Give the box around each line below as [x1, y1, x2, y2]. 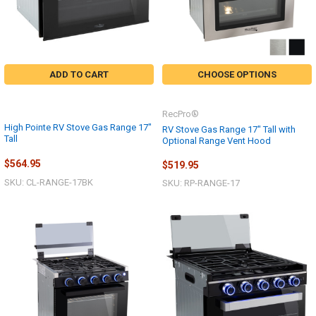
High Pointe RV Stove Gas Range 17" [4, 122, 152, 133]
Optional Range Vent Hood [162, 135, 271, 146]
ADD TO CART [49, 68, 109, 80]
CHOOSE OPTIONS [197, 68, 276, 80]
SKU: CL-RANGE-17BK [4, 177, 93, 188]
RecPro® [162, 108, 199, 119]
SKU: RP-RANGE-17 [162, 178, 240, 189]
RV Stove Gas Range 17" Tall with [162, 123, 296, 135]
